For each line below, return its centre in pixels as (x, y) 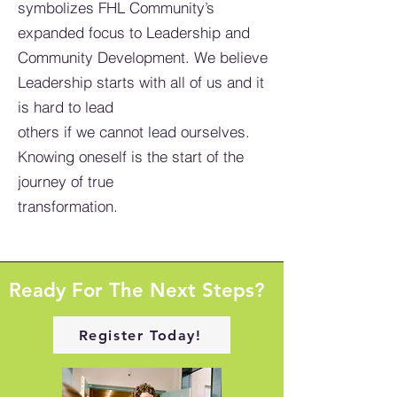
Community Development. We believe (143, 57)
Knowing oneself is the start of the (131, 156)
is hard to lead (66, 107)
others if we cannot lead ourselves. (134, 132)
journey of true (66, 181)
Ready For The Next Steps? (136, 290)
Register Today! (140, 335)
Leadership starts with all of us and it (141, 82)
